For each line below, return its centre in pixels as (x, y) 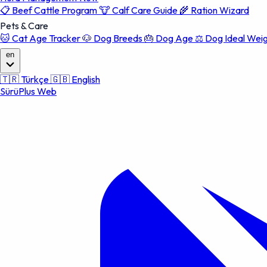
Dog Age (174, 38)
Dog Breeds (118, 38)
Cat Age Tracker (46, 38)
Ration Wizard (219, 10)
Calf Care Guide (145, 10)
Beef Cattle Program (55, 10)
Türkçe (35, 79)
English (85, 79)
